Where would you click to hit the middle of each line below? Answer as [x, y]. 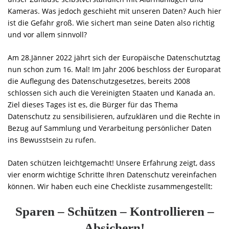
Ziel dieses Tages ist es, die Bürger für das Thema [93, 104]
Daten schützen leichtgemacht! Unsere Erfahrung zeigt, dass [111, 163]
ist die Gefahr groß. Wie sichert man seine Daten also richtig [111, 22]
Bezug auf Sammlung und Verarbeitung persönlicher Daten [110, 128]
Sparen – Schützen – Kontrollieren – [114, 211]
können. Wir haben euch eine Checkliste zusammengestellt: [110, 186]
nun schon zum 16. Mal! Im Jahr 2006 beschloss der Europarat [114, 69]
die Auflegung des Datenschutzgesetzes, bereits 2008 [99, 81]
